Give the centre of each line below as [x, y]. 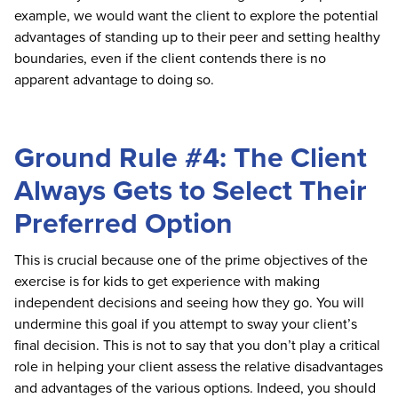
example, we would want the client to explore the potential [196, 16]
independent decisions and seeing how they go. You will [189, 302]
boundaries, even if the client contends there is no [170, 58]
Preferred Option [123, 223]
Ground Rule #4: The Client [191, 157]
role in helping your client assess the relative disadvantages [199, 366]
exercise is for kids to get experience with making [167, 281]
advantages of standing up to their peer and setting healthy [197, 37]
